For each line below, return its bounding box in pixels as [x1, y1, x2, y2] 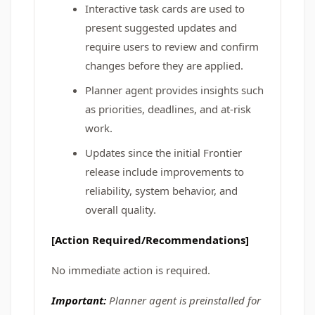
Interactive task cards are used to [85, 1, 245, 15]
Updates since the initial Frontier [85, 146, 242, 160]
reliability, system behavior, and [85, 184, 238, 198]
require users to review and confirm [85, 39, 259, 53]
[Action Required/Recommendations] [51, 233, 249, 247]
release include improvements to [85, 165, 244, 179]
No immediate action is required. [51, 263, 210, 277]
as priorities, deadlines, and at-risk [85, 102, 251, 116]
